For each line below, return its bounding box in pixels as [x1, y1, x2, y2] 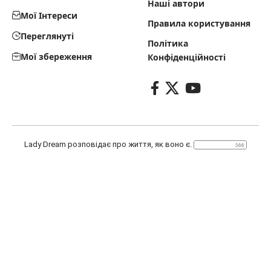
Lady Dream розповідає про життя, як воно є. [24, 139, 194, 149]
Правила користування [148, 17, 250, 29]
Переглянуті [21, 30, 74, 42]
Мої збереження [21, 50, 92, 62]
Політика [148, 37, 188, 49]
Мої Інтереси [21, 9, 77, 21]
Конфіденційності [148, 51, 226, 63]
